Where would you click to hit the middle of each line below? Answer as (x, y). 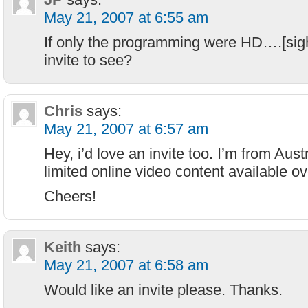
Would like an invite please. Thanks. (163, 290)
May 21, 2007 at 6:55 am (126, 18)
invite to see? (88, 60)
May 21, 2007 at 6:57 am (126, 129)
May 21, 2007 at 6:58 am (126, 265)
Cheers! (70, 196)
